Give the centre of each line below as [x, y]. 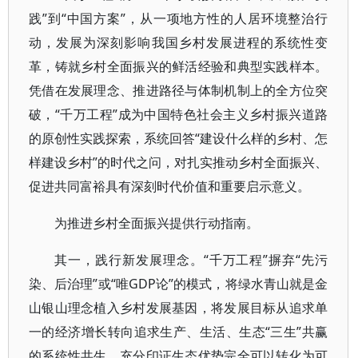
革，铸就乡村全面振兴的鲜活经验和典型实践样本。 [179, 66]
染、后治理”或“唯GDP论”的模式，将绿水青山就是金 [179, 284]
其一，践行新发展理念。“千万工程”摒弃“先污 [191, 260]
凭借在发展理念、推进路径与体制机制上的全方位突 [179, 90]
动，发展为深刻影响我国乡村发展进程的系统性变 [179, 42]
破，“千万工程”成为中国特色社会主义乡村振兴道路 [179, 114]
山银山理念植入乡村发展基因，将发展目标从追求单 [179, 308]
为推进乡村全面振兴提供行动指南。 [157, 223]
